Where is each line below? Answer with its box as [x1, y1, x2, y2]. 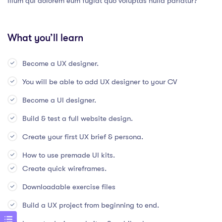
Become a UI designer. [22, 96, 96, 105]
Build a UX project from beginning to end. [22, 201, 159, 210]
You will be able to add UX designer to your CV [22, 77, 177, 86]
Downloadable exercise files [22, 182, 115, 191]
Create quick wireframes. [22, 164, 107, 173]
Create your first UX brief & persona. [22, 132, 143, 141]
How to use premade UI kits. [22, 151, 115, 160]
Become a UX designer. [22, 59, 99, 68]
